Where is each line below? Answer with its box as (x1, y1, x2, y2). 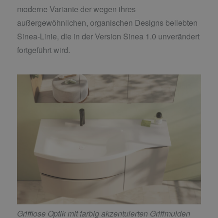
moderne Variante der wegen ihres (17, 3, 136, 15)
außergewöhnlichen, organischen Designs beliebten (17, 17, 198, 29)
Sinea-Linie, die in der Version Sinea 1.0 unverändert (17, 31, 200, 42)
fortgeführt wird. (17, 44, 70, 56)
